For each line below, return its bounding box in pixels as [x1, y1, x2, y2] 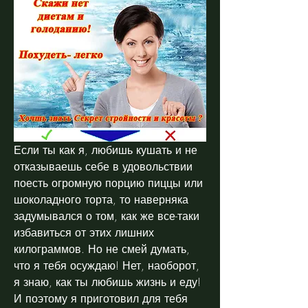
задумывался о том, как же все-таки [14, 208, 199, 223]
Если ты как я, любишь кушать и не [14, 142, 197, 157]
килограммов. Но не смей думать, [14, 241, 190, 256]
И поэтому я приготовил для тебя [14, 290, 188, 306]
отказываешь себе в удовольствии [14, 158, 192, 174]
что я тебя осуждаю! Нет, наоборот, [14, 257, 199, 273]
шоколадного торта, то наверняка [14, 191, 188, 207]
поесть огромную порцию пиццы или [14, 175, 203, 190]
